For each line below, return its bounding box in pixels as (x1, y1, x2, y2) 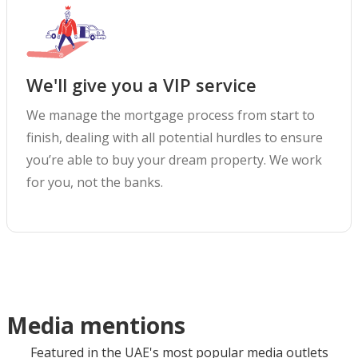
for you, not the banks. (26, 173, 163, 191)
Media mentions (6, 310, 185, 340)
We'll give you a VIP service (26, 73, 257, 97)
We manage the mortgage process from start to (26, 106, 315, 124)
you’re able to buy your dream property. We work (26, 151, 322, 169)
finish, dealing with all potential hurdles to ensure (26, 129, 323, 146)
